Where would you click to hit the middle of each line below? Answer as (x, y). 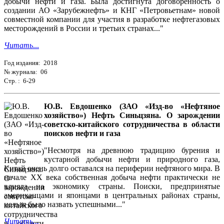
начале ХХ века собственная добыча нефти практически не (112, 177)
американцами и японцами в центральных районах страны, (112, 195)
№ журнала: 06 (26, 72)
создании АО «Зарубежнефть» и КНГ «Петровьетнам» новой (112, 10)
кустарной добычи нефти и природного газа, (132, 159)
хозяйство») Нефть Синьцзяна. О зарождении (132, 115)
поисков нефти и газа (82, 133)
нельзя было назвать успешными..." (65, 204)
